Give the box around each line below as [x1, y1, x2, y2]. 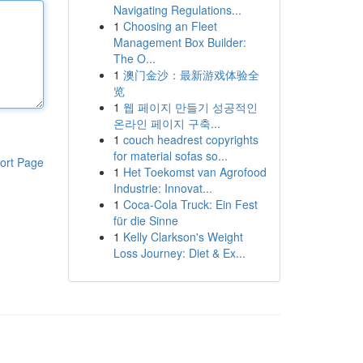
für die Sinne [113, 212, 178, 228]
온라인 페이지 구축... [113, 115, 220, 131]
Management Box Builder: [113, 34, 246, 50]
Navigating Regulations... [113, 2, 241, 18]
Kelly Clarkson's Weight [122, 228, 243, 245]
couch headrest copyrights [122, 131, 258, 147]
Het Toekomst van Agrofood [122, 164, 267, 180]
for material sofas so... [113, 147, 228, 164]
